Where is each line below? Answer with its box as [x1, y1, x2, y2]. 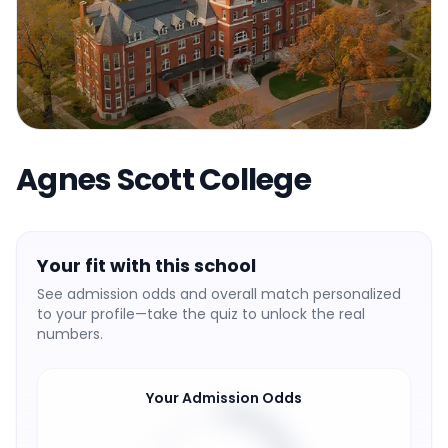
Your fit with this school [37, 253, 256, 278]
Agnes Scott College [16, 159, 311, 201]
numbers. [37, 324, 103, 344]
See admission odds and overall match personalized [37, 284, 401, 304]
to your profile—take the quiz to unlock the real [37, 304, 365, 324]
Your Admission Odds [146, 388, 302, 408]
